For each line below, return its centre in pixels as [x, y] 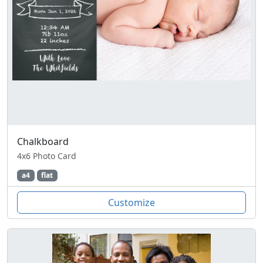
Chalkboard [43, 141]
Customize [131, 203]
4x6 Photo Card [47, 156]
